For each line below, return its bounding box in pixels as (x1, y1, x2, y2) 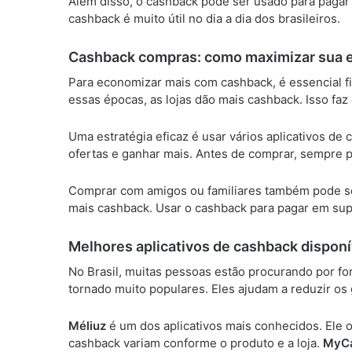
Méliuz (68, 318, 106, 333)
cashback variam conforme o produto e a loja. (68, 335, 323, 350)
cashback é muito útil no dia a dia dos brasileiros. (68, 11, 340, 26)
